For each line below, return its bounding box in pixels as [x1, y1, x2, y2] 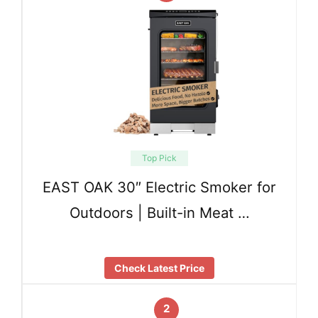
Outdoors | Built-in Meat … [69, 204, 250, 222]
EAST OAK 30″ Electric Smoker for [43, 178, 276, 197]
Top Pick [142, 153, 177, 164]
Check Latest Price [114, 262, 204, 275]
